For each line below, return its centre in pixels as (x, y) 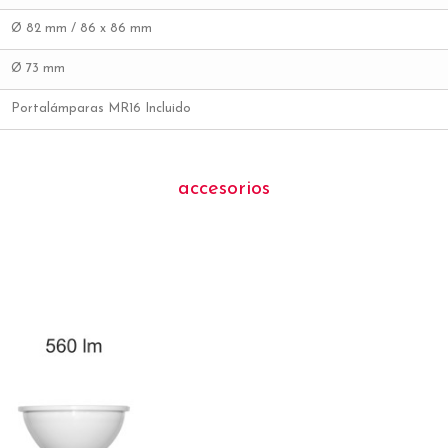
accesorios (224, 188)
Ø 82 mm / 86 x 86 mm (81, 28)
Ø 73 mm (38, 68)
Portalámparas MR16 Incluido (101, 108)
